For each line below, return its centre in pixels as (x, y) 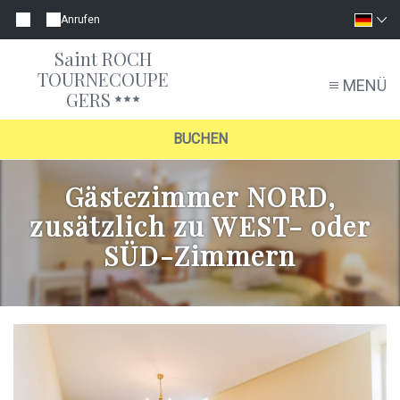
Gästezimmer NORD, (200, 197)
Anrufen (80, 19)
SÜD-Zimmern (200, 256)
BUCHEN (200, 139)
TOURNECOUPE (103, 79)
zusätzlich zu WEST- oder (200, 226)
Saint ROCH (103, 58)
